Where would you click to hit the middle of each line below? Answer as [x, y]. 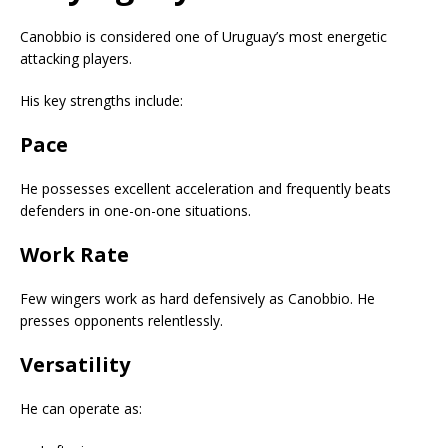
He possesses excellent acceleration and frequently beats [205, 188]
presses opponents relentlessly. [121, 320]
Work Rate [74, 254]
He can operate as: [81, 408]
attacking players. [76, 58]
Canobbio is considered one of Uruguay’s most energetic [203, 36]
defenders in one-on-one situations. [135, 210]
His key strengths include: [101, 100]
